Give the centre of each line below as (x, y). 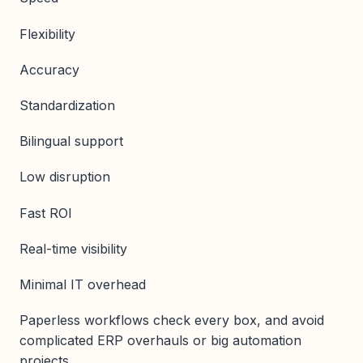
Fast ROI (46, 213)
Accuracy (49, 69)
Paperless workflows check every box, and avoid (172, 320)
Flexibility (47, 34)
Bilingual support (71, 141)
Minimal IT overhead (83, 284)
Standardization (67, 105)
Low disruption (65, 177)
